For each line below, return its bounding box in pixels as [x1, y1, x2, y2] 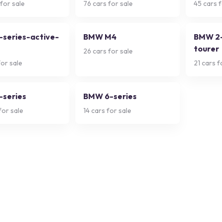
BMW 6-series [83, 91, 137, 101]
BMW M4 [83, 32, 116, 42]
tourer [194, 44, 219, 54]
